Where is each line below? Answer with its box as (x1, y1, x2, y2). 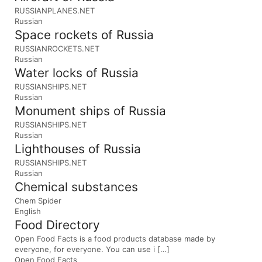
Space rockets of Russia (15, 27, 154, 42)
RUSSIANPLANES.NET (15, 6, 95, 15)
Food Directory (15, 218, 100, 232)
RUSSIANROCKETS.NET (15, 44, 99, 53)
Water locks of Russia (15, 65, 139, 80)
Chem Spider (15, 196, 61, 205)
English (15, 206, 41, 216)
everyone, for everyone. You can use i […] (15, 244, 170, 254)
